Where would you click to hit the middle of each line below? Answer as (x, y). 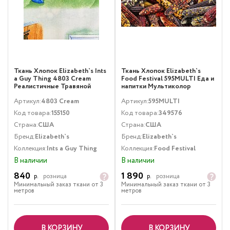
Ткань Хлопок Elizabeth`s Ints (60, 71)
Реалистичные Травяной (52, 87)
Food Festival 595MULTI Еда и (168, 79)
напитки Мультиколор (156, 87)
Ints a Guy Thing (72, 149)
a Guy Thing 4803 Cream (52, 79)
